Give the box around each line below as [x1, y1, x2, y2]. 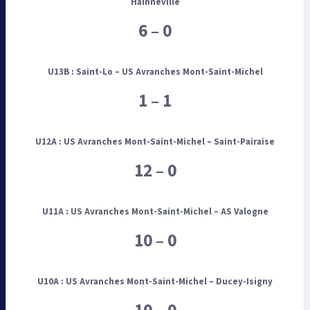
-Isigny [243, 275, 273, 289]
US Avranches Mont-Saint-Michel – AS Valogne [68, 206, 268, 219]
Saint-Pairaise [212, 136, 275, 149]
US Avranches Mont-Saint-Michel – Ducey [64, 275, 243, 289]
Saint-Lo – [75, 66, 120, 79]
